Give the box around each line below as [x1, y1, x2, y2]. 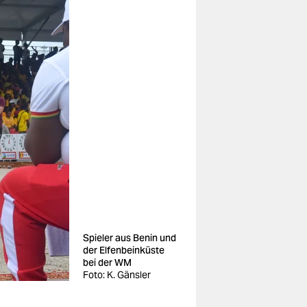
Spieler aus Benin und [83, 232, 176, 244]
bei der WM [83, 256, 132, 269]
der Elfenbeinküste [83, 244, 164, 256]
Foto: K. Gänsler [83, 269, 151, 281]
